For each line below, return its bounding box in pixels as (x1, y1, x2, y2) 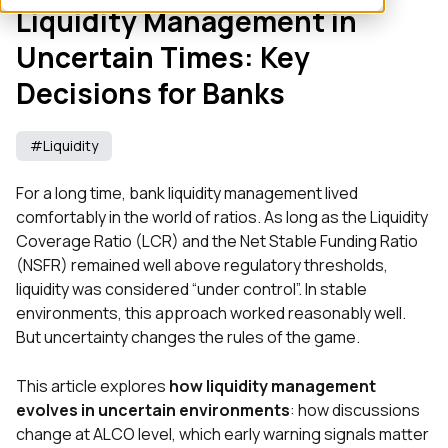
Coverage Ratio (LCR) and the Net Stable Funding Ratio (16, 230, 418, 253)
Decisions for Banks (16, 74, 285, 113)
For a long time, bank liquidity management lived (16, 182, 358, 205)
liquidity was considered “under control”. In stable (16, 278, 367, 301)
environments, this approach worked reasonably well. (16, 302, 406, 325)
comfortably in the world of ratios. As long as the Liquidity (16, 206, 428, 229)
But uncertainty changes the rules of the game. (16, 326, 360, 349)
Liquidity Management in (16, 2, 357, 41)
